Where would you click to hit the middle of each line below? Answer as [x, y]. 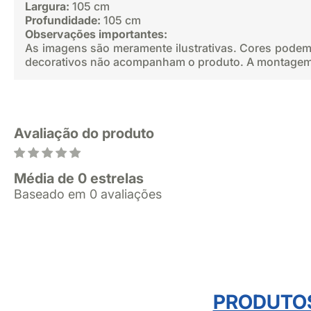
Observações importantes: [96, 34]
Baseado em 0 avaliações [88, 194]
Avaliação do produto [84, 133]
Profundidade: [63, 20]
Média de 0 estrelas [79, 178]
